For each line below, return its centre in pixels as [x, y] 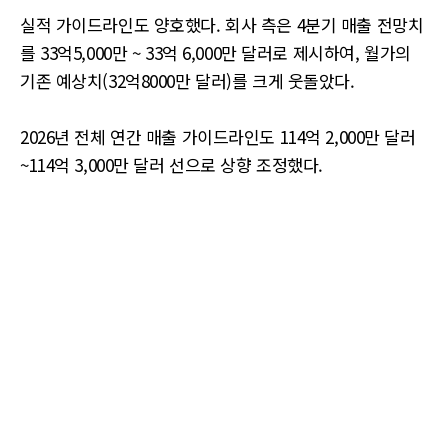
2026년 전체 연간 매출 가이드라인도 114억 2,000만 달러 [218, 136]
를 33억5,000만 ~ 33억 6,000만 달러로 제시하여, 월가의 [215, 52]
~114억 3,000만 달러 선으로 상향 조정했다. [171, 164]
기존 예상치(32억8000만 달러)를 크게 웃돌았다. [187, 80]
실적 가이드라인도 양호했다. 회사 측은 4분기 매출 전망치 [222, 24]
